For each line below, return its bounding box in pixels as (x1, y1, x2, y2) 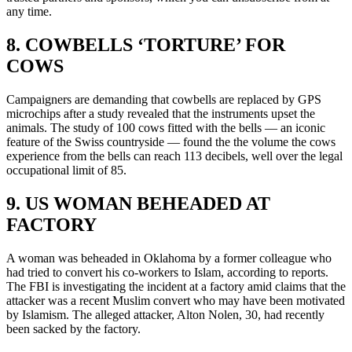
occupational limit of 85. (6, 163, 126, 177)
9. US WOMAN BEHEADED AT (6, 192, 270, 214)
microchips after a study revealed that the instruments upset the (6, 106, 315, 120)
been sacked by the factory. (6, 321, 141, 335)
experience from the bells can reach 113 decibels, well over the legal (6, 148, 343, 163)
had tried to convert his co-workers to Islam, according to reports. (6, 265, 328, 279)
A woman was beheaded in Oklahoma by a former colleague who (6, 251, 332, 265)
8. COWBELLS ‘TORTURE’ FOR (6, 35, 285, 56)
